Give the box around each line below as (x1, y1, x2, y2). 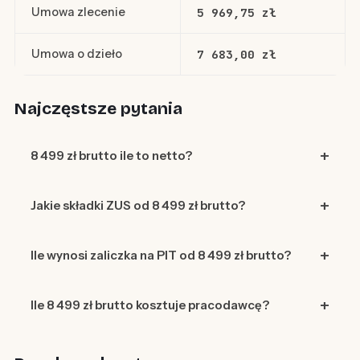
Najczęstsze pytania (14, 98, 182, 120)
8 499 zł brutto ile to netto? (30, 148, 192, 164)
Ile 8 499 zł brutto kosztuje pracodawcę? (30, 297, 269, 313)
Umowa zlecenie (31, 5, 125, 20)
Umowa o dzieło (31, 47, 122, 62)
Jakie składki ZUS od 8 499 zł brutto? (30, 198, 245, 214)
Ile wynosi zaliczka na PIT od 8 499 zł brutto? (30, 247, 291, 264)
